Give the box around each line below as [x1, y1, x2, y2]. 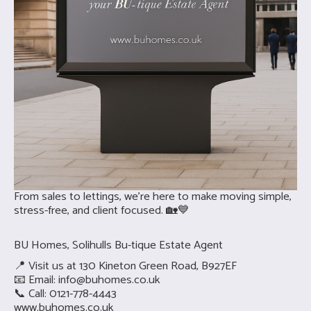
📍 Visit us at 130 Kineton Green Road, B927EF [14, 256, 237, 276]
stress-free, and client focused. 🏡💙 [14, 201, 190, 220]
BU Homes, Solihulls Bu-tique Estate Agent [14, 235, 223, 255]
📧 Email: [14, 270, 58, 289]
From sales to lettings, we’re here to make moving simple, [14, 187, 292, 206]
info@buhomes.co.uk [58, 270, 160, 289]
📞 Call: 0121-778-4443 [14, 284, 117, 303]
